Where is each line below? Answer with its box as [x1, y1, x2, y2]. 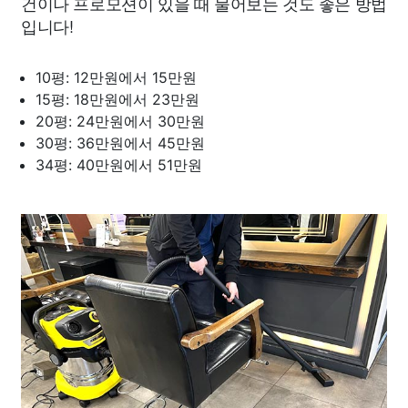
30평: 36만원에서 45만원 [36, 134, 205, 152]
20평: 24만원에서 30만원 [36, 112, 205, 130]
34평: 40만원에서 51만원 [36, 156, 202, 174]
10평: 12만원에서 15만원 [36, 68, 197, 87]
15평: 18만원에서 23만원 [36, 90, 199, 108]
